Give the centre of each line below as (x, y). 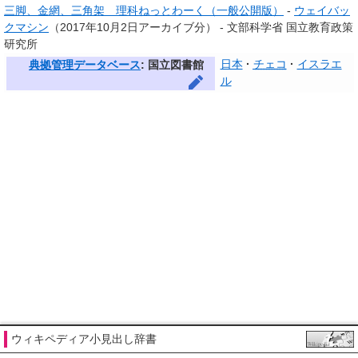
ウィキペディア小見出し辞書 (84, 339)
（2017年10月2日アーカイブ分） (133, 28)
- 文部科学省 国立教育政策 (285, 28)
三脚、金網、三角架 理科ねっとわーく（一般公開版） (144, 11)
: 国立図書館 (172, 65)
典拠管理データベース (85, 65)
